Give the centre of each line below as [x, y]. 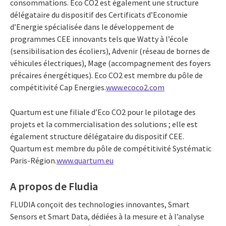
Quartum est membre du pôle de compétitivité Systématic [111, 149]
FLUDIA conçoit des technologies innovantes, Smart [100, 204]
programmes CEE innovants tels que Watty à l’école [99, 39]
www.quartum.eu [85, 161]
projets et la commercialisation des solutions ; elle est [104, 124]
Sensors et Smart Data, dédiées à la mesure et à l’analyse [107, 216]
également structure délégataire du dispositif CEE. [97, 136]
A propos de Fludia [54, 186]
